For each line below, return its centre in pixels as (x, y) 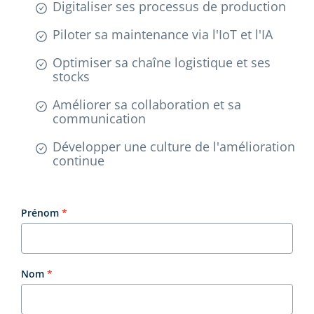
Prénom (40, 212)
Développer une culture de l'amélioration (174, 146)
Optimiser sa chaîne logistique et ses (162, 62)
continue (78, 160)
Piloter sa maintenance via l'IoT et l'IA (163, 34)
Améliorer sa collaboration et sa (147, 104)
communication (99, 118)
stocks (71, 76)
